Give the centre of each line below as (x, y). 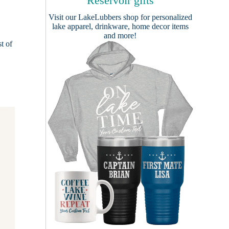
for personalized (165, 17)
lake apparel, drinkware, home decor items (120, 26)
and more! (120, 36)
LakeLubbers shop (108, 17)
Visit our (63, 17)
